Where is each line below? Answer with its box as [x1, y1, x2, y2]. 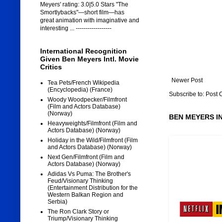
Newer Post [171, 77, 203, 84]
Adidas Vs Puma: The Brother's [47, 170, 131, 178]
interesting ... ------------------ [40, 25, 111, 32]
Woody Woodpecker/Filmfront [47, 96, 127, 104]
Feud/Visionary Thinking [47, 177, 113, 185]
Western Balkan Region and [47, 191, 123, 199]
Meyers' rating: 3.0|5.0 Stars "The [40, 1, 128, 8]
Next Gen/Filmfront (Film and [47, 154, 124, 161]
